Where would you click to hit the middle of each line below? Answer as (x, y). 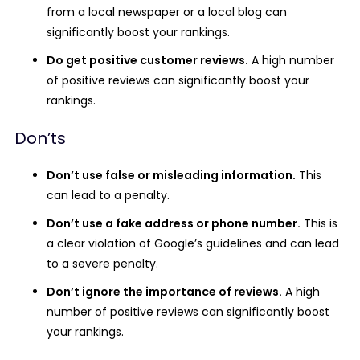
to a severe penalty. (102, 264)
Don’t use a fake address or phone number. (174, 223)
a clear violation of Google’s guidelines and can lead (193, 243)
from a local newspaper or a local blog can (167, 12)
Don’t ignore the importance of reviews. (164, 292)
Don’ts (40, 138)
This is (319, 223)
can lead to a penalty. (108, 195)
